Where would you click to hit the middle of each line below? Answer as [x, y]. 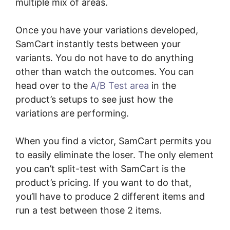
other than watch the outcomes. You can [105, 72]
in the [162, 86]
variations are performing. [72, 113]
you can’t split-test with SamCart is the [100, 169]
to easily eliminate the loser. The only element [114, 155]
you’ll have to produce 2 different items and [110, 197]
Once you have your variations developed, [107, 30]
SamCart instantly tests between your [98, 44]
